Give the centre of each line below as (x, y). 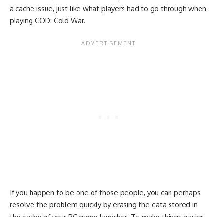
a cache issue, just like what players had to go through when (108, 8)
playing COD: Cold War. (48, 20)
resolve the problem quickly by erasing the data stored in (104, 205)
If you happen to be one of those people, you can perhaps (105, 193)
